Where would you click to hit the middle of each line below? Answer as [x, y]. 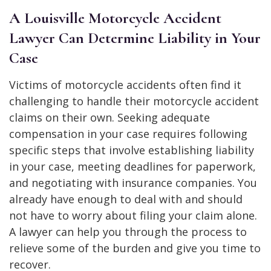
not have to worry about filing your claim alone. [133, 215]
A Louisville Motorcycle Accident [115, 18]
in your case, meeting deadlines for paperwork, [132, 166]
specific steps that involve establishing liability [132, 150]
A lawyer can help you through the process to [128, 231]
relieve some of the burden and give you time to [135, 248]
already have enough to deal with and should [126, 199]
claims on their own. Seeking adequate [109, 117]
